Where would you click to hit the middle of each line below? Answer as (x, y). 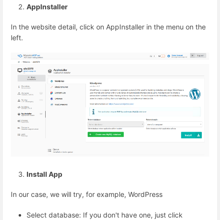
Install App (44, 174)
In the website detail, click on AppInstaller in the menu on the (108, 27)
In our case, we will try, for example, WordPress (87, 194)
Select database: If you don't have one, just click (105, 215)
